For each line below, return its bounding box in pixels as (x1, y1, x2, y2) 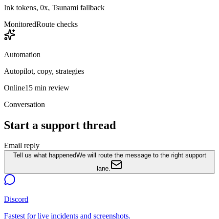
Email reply (4, 141, 40, 150)
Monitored (4, 20, 36, 28)
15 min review (25, 83, 69, 92)
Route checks (36, 20, 78, 28)
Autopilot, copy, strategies (4, 66, 84, 75)
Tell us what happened (13, 152, 76, 159)
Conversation (4, 100, 45, 109)
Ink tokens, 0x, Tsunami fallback (4, 3, 105, 12)
